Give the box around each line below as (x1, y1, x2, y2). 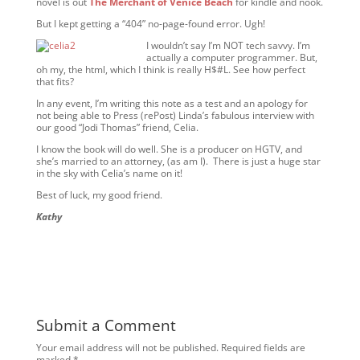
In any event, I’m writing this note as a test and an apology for (35, 96, 308, 110)
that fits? (35, 75, 74, 88)
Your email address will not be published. (35, 341, 219, 354)
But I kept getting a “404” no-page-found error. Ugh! (35, 17, 265, 31)
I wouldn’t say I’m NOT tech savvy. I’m (145, 39, 310, 52)
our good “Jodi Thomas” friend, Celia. (35, 121, 198, 134)
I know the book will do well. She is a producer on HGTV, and (35, 142, 302, 156)
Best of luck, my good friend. (35, 188, 162, 202)
